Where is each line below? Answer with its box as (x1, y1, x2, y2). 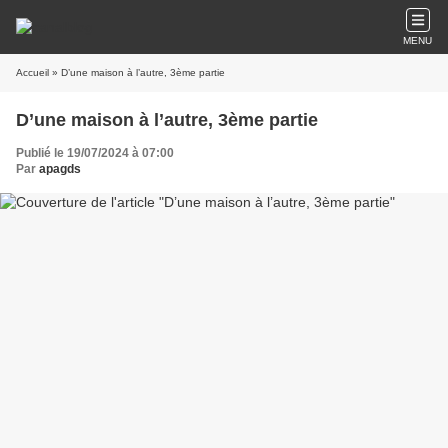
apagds (39, 162, 81, 176)
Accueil (16, 67, 49, 78)
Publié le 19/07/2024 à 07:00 (16, 146, 174, 160)
